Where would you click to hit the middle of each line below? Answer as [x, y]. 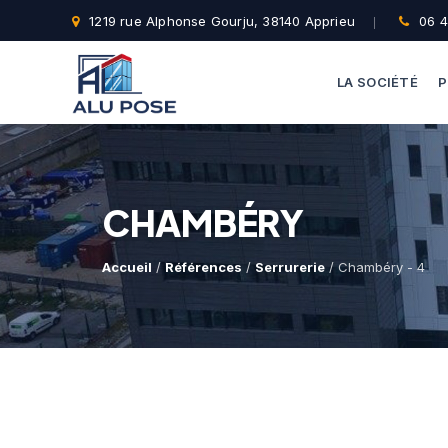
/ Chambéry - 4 [375, 267]
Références [203, 267]
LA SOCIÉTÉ [377, 82]
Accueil [127, 267]
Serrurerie [290, 267]
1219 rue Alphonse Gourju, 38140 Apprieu [222, 21]
